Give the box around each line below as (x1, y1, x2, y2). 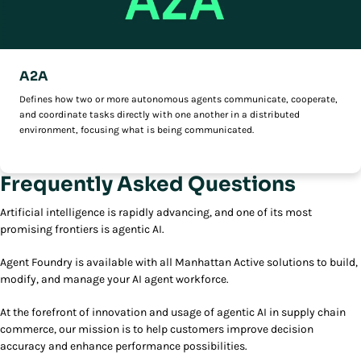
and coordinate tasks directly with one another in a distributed (19, 109, 300, 121)
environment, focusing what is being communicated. (19, 124, 254, 136)
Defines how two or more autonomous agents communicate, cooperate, (19, 93, 338, 106)
